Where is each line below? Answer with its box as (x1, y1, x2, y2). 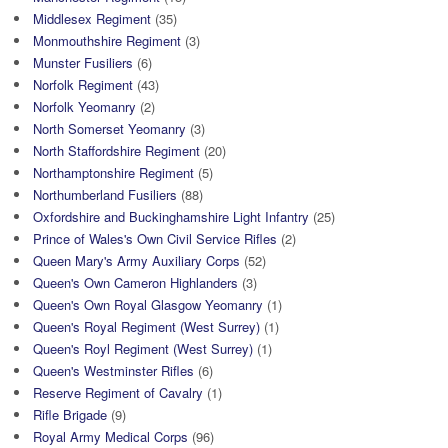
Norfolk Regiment (33, 74, 133, 94)
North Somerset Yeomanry (33, 118, 186, 138)
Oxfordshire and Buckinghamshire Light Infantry (33, 206, 309, 226)
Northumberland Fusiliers (33, 184, 177, 204)
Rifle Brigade (33, 404, 107, 424)
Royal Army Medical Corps (33, 426, 188, 446)
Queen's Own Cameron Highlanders (33, 272, 238, 292)
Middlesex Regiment (33, 8, 151, 28)
